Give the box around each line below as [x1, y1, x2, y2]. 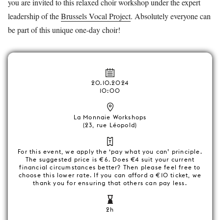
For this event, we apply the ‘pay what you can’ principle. [18, 148, 202, 155]
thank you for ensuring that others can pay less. [33, 179, 187, 187]
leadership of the [8, 11, 61, 21]
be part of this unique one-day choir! [8, 25, 123, 35]
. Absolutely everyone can [131, 11, 211, 21]
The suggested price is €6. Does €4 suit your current [25, 156, 195, 163]
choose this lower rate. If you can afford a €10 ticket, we [18, 171, 202, 179]
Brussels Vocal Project [61, 11, 131, 21]
